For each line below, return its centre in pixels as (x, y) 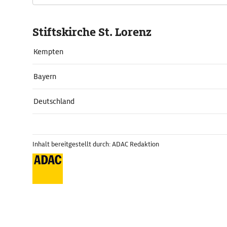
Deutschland (54, 101)
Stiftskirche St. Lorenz (92, 32)
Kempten (48, 52)
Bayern (45, 77)
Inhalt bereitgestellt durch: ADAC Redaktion (96, 144)
